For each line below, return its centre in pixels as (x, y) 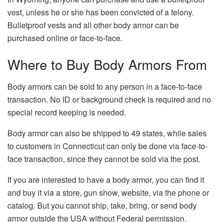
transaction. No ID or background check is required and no (109, 99)
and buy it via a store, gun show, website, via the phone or (108, 192)
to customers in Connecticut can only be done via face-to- (108, 146)
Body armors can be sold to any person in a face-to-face (105, 86)
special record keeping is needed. (67, 112)
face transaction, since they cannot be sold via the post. (104, 159)
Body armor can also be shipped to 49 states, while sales (107, 133)
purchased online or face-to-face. (65, 38)
